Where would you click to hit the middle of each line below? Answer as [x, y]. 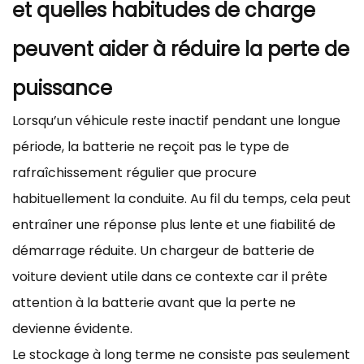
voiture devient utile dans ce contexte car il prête [170, 276]
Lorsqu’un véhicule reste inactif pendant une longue [176, 120]
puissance [62, 88]
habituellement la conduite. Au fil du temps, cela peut [182, 198]
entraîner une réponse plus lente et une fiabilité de [174, 224]
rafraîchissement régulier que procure [134, 172]
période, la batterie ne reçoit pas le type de [151, 146]
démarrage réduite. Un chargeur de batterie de [163, 250]
